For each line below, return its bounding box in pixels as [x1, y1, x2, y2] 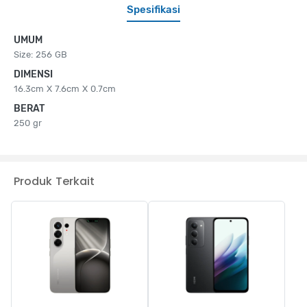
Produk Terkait [14, 173, 95, 189]
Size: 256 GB [14, 49, 67, 60]
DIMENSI [14, 68, 53, 80]
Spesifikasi [127, 3, 180, 16]
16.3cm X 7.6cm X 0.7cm [14, 83, 116, 94]
